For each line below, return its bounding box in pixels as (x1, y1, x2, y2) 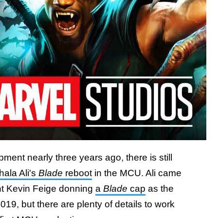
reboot (63, 168, 92, 178)
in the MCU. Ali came (92, 168, 182, 178)
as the (145, 183, 174, 194)
